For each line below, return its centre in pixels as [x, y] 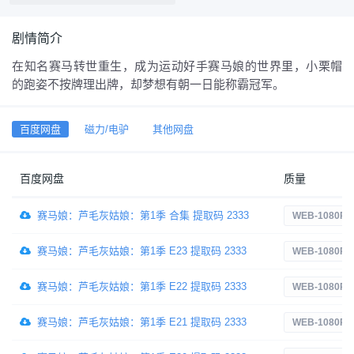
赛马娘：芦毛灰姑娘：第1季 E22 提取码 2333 [142, 287]
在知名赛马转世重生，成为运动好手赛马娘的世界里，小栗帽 [177, 66]
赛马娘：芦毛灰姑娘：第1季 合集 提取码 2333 [143, 216]
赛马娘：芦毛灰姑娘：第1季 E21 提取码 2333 [142, 322]
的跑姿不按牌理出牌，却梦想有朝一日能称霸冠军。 [148, 85]
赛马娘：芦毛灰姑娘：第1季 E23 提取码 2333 [142, 251]
